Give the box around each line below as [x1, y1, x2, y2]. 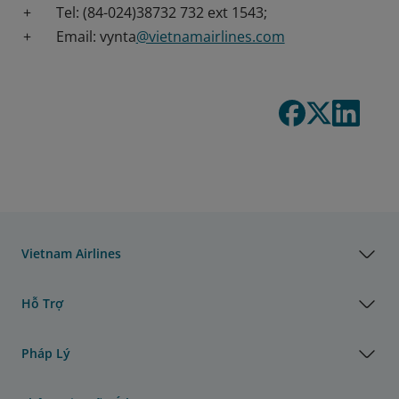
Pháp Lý [21, 344, 70, 362]
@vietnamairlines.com [135, 26, 285, 46]
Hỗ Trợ [21, 294, 63, 312]
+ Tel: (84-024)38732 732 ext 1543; [22, 2, 267, 22]
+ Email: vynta [22, 26, 136, 46]
